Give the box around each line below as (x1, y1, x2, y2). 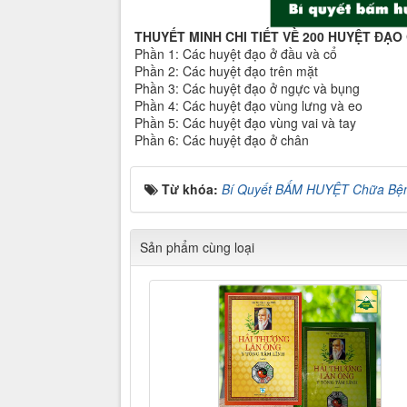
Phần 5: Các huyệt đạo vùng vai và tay (134, 113, 356, 132)
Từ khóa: (162, 179, 222, 198)
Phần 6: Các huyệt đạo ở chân (134, 130, 309, 149)
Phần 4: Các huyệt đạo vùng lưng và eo (134, 95, 362, 114)
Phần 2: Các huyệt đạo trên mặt (134, 61, 318, 80)
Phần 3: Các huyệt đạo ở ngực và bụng (134, 78, 360, 97)
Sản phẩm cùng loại (140, 237, 254, 256)
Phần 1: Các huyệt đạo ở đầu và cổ (134, 44, 337, 63)
